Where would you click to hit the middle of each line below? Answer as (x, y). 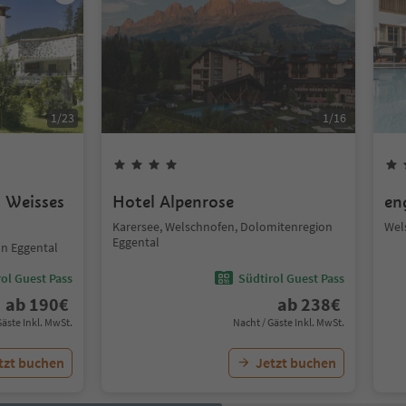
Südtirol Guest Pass (291, 278)
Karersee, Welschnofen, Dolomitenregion (222, 227)
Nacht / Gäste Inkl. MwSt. (289, 322)
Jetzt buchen (296, 362)
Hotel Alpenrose (173, 202)
